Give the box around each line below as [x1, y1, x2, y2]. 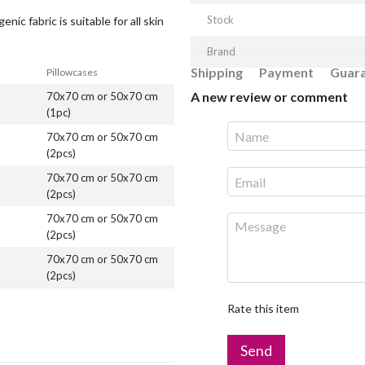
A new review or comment [191, 89, 348, 104]
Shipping [191, 64, 243, 80]
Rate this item [227, 301, 299, 315]
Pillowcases [46, 65, 98, 78]
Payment [259, 64, 314, 80]
